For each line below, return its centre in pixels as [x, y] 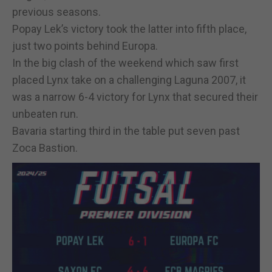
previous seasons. [56, 12]
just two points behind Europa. [85, 46]
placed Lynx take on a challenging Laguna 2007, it [129, 80]
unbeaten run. [45, 114]
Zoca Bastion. [45, 148]
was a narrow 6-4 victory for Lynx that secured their [135, 97]
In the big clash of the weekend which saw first [125, 63]
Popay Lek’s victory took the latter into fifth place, [129, 29]
